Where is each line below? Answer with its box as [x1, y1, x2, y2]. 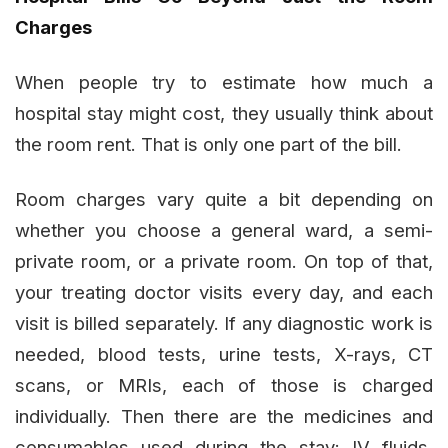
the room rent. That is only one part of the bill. [15, 133, 402, 156]
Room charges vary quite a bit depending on [15, 188, 433, 211]
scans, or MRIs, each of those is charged [15, 374, 433, 397]
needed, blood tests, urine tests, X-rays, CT [15, 343, 433, 366]
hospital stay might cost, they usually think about [15, 102, 433, 125]
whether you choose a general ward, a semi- [15, 219, 433, 242]
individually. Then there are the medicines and [15, 405, 433, 428]
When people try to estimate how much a [15, 71, 433, 94]
